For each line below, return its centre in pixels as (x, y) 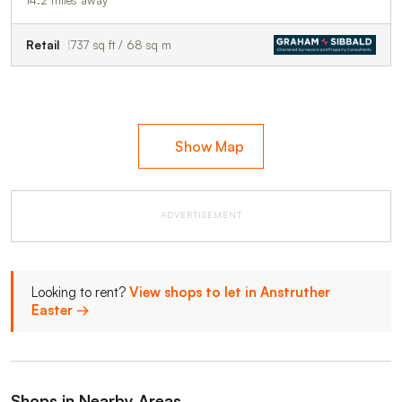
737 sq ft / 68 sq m (121, 44)
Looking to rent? (80, 292)
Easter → (61, 310)
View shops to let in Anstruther (230, 292)
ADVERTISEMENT (201, 214)
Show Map (210, 146)
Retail (43, 44)
